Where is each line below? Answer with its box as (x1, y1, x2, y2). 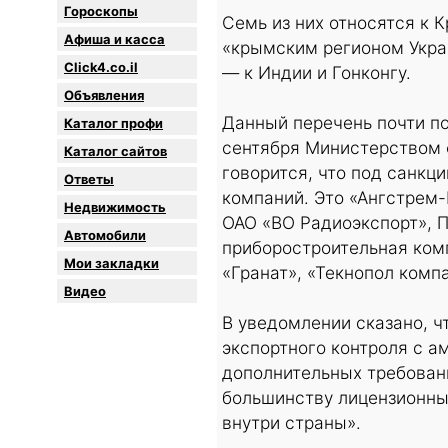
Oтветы (64, 171, 114, 188)
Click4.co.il (64, 59, 138, 76)
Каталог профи (64, 115, 163, 132)
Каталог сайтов (64, 143, 167, 160)
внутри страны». (222, 412, 361, 434)
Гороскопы (64, 3, 138, 20)
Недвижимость (64, 199, 166, 216)
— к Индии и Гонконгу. (222, 62, 411, 84)
